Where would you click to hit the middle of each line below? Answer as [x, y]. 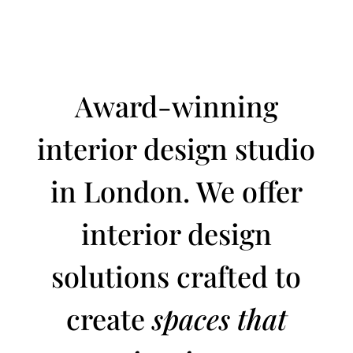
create [109, 318]
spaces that [219, 318]
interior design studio [176, 148]
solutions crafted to [176, 276]
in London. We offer [176, 191]
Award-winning [176, 106]
